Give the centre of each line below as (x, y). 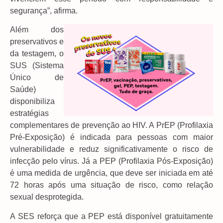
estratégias (29, 113)
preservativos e (37, 42)
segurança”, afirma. (44, 10)
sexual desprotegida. (47, 197)
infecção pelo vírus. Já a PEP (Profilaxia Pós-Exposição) (111, 161)
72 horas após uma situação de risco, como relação (111, 185)
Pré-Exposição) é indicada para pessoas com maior (111, 137)
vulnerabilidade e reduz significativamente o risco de (111, 149)
